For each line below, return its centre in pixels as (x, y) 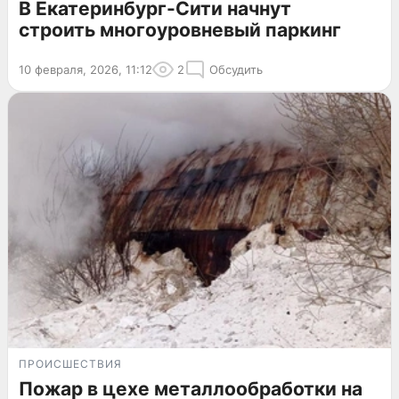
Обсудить (236, 70)
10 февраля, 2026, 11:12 (85, 70)
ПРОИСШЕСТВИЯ (70, 363)
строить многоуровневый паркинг (180, 30)
